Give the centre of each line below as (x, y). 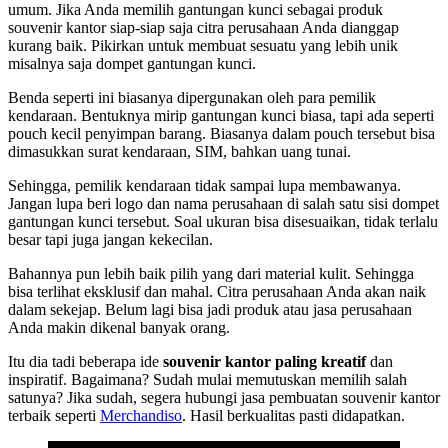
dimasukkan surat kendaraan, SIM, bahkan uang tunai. (179, 152)
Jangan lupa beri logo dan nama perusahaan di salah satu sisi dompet (223, 204)
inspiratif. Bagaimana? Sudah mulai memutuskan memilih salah (207, 380)
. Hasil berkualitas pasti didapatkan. (295, 416)
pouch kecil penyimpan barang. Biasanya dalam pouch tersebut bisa (221, 134)
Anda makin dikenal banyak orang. (121, 328)
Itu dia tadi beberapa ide (85, 362)
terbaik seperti (54, 416)
